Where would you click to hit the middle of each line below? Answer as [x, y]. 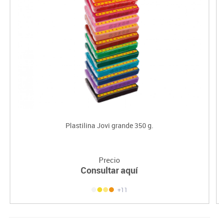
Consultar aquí [109, 170]
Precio [109, 160]
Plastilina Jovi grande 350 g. [109, 125]
